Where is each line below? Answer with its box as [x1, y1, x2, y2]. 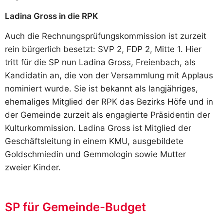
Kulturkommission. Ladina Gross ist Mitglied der [5, 123, 191, 133]
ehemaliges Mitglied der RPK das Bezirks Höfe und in [5, 96, 213, 107]
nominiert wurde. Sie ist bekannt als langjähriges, [5, 83, 198, 93]
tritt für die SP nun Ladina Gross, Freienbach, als [5, 57, 196, 67]
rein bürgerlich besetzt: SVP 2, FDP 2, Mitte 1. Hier [5, 44, 201, 54]
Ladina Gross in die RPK [5, 11, 98, 21]
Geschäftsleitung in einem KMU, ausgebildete [5, 136, 183, 146]
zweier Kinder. [5, 162, 61, 172]
